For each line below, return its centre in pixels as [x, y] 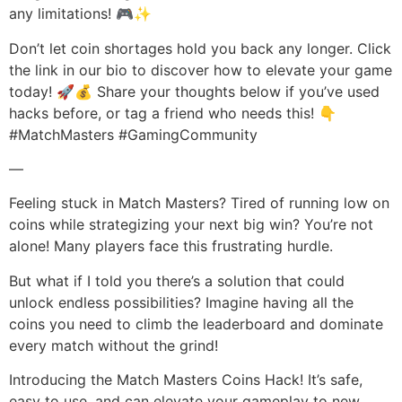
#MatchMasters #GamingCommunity [133, 134]
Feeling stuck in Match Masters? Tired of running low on [199, 203]
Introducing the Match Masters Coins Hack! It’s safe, [186, 380]
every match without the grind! [114, 345]
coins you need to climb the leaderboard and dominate [196, 323]
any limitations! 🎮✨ [80, 14]
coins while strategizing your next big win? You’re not [191, 225]
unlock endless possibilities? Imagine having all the [181, 302]
